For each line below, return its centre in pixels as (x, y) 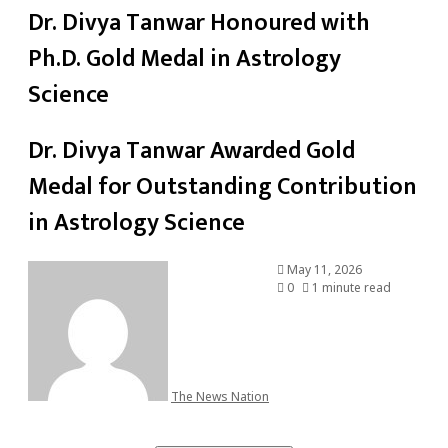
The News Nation (220, 396)
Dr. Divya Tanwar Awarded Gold (191, 150)
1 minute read (350, 287)
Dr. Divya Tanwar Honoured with (199, 22)
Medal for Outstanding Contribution (222, 186)
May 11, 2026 (324, 269)
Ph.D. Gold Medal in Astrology (184, 58)
